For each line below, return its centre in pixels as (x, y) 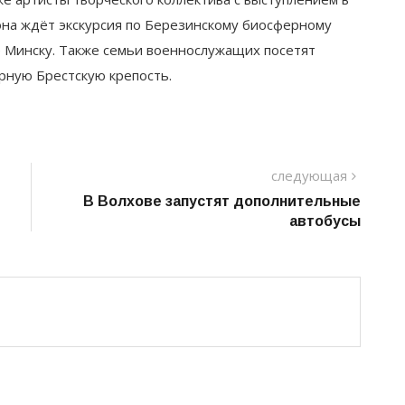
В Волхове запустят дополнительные (222, 201)
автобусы (325, 221)
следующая (309, 175)
